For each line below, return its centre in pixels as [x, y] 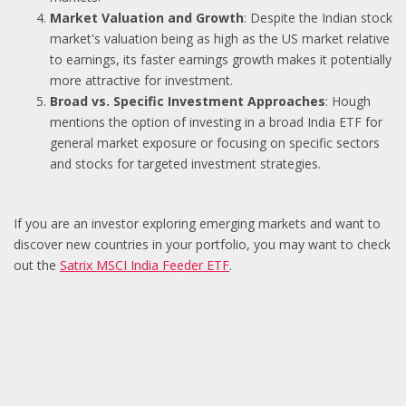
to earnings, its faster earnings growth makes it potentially [221, 59]
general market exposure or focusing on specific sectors [215, 143]
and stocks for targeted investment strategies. [185, 164]
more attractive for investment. [141, 80]
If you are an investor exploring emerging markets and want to [197, 223]
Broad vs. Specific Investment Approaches [188, 101]
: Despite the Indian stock [318, 18]
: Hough [348, 101]
